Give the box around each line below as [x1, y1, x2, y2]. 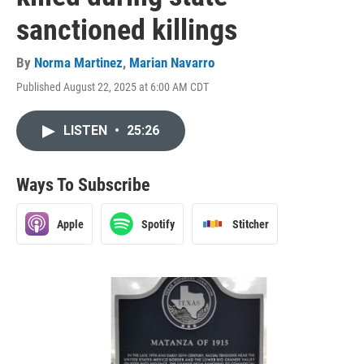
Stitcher [232, 217, 269, 231]
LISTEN [63, 123, 110, 138]
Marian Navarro [129, 54, 214, 71]
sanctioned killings [16, 13, 237, 47]
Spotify [141, 217, 175, 231]
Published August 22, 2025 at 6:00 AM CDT [16, 80, 209, 93]
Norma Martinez [34, 54, 123, 71]
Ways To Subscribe [16, 175, 150, 195]
